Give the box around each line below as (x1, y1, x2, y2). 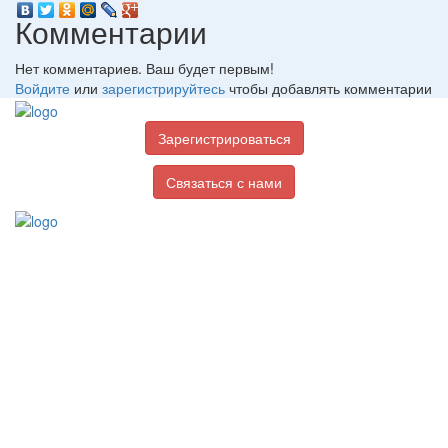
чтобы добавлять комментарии (225, 78, 432, 99)
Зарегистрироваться (157, 127, 291, 148)
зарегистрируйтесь (102, 78, 225, 99)
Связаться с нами (166, 171, 282, 192)
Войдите (15, 78, 70, 99)
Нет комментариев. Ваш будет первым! (15, 58, 274, 79)
